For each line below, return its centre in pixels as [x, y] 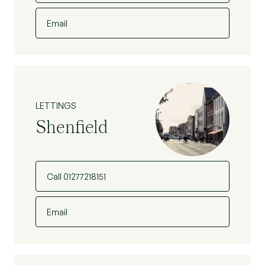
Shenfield [72, 126]
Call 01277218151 [76, 177]
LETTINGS [56, 105]
